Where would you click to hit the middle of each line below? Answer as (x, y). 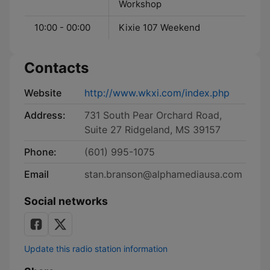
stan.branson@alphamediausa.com (163, 174)
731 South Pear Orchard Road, (153, 115)
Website (43, 93)
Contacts (56, 68)
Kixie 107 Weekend (159, 27)
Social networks (66, 201)
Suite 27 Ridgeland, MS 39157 (152, 130)
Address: (45, 115)
